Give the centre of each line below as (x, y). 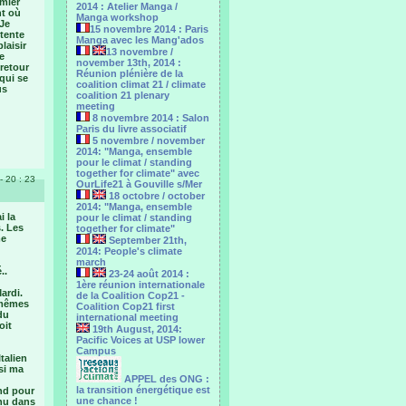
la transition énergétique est (143, 390)
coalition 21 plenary (123, 95)
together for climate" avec (138, 173)
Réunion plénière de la (130, 73)
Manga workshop (117, 17)
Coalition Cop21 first (126, 306)
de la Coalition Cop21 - (130, 295)
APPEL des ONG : (165, 379)
